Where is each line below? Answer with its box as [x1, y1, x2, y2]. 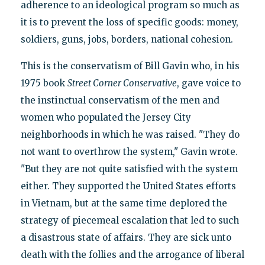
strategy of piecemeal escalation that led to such [20, 214, 239, 226]
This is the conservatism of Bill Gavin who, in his [20, 60, 240, 72]
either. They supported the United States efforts [20, 180, 236, 192]
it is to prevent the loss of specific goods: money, [20, 16, 238, 28]
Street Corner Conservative [67, 77, 177, 89]
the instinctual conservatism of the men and [20, 94, 219, 106]
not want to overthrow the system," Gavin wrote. [20, 146, 238, 157]
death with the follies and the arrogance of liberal [20, 248, 244, 260]
